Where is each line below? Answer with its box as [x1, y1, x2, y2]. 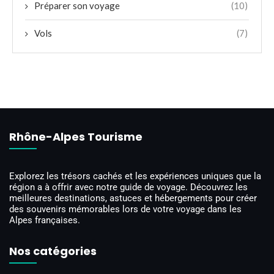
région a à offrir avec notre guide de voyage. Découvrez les [9, 182, 248, 193]
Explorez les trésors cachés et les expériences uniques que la [9, 171, 261, 182]
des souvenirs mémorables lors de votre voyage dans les [9, 204, 242, 215]
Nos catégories [9, 243, 97, 259]
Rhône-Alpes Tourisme [9, 129, 143, 145]
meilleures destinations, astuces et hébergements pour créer [9, 193, 257, 204]
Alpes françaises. [9, 215, 80, 226]
